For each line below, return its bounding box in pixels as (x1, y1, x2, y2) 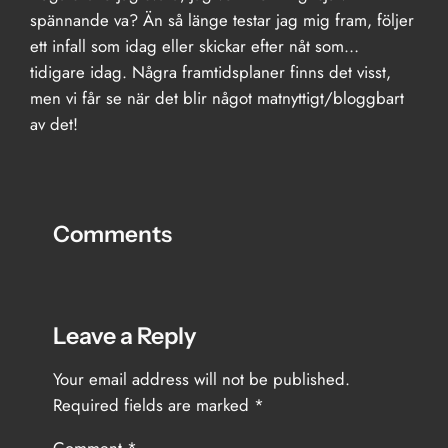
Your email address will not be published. (52, 366, 350, 391)
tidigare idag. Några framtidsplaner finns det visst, (30, 59, 392, 84)
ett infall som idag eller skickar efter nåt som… (30, 33, 360, 58)
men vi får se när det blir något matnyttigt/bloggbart (30, 85, 405, 110)
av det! (30, 111, 79, 136)
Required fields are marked (52, 392, 254, 417)
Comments (52, 219, 172, 248)
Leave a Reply (52, 320, 196, 350)
